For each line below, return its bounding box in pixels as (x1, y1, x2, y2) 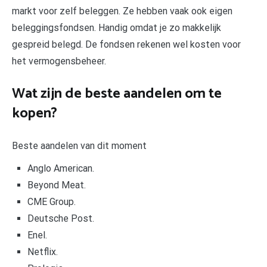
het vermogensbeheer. (12, 55, 106, 67)
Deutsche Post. (27, 213, 94, 225)
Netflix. (27, 246, 58, 258)
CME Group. (27, 196, 76, 208)
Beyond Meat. (27, 179, 86, 191)
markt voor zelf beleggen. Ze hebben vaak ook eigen (12, 5, 232, 17)
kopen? (12, 102, 57, 126)
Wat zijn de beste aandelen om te (12, 82, 222, 106)
